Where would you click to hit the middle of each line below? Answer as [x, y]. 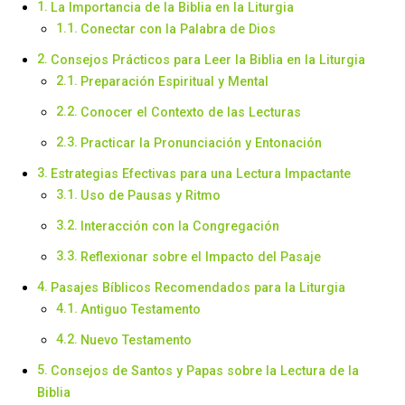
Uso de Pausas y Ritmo [150, 195]
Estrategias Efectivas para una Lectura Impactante [200, 173]
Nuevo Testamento [136, 339]
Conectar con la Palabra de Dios [178, 28]
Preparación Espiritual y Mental [174, 81]
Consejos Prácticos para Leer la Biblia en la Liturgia [207, 59]
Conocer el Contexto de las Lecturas [190, 112]
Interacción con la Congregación [179, 226]
